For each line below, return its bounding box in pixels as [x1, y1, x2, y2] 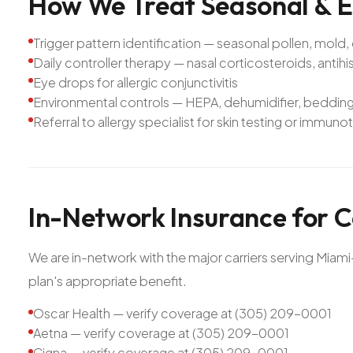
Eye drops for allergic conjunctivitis [33, 74, 238, 91]
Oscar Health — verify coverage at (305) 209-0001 [33, 305, 332, 322]
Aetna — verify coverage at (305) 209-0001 [33, 325, 289, 342]
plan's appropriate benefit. [28, 272, 187, 289]
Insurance [170, 200, 287, 235]
